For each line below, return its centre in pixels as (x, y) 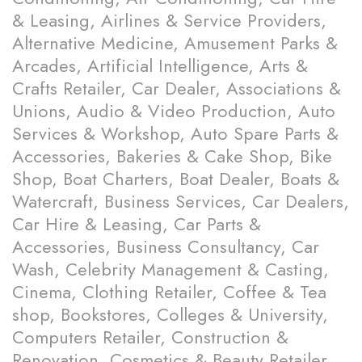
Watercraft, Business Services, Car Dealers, (181, 202)
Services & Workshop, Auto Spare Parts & (175, 134)
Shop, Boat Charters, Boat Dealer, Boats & (176, 179)
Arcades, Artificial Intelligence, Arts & (160, 66)
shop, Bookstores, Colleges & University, (170, 315)
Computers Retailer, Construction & (150, 337)
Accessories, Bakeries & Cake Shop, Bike (172, 156)
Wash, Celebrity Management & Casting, (170, 269)
